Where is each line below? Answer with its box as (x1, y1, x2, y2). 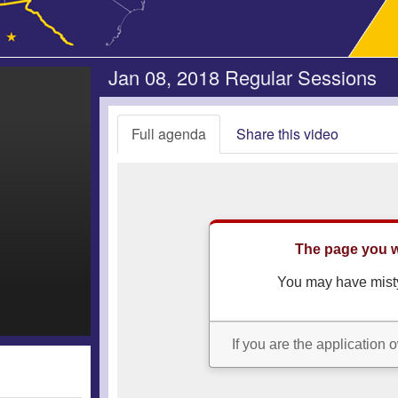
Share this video (236, 123, 338, 144)
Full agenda (131, 123, 206, 144)
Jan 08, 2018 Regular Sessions (108, 63, 377, 91)
